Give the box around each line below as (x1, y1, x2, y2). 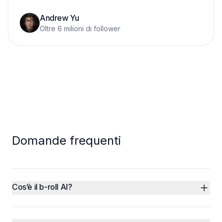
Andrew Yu (40, 13, 79, 23)
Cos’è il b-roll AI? (12, 182, 72, 192)
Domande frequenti (12, 133, 121, 148)
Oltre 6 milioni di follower (40, 24, 120, 33)
